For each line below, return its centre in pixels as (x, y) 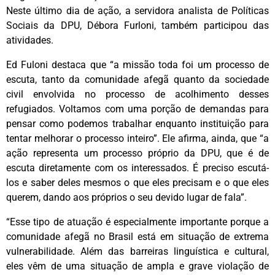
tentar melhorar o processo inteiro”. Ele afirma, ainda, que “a (137, 139)
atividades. (30, 41)
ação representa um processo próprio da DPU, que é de (137, 153)
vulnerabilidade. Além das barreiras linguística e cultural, (137, 252)
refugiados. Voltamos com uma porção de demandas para (137, 109)
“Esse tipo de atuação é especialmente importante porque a (137, 222)
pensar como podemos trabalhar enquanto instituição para (137, 124)
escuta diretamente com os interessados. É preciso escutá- (137, 168)
